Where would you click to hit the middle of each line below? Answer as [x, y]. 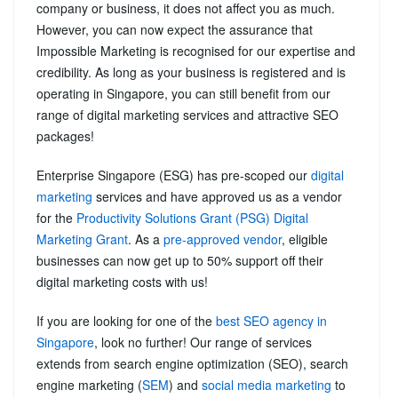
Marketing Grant [82, 239]
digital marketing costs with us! [122, 281]
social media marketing [267, 384]
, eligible [305, 239]
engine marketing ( [89, 384]
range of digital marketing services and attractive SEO [187, 114]
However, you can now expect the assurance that [175, 29]
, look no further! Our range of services [203, 342]
